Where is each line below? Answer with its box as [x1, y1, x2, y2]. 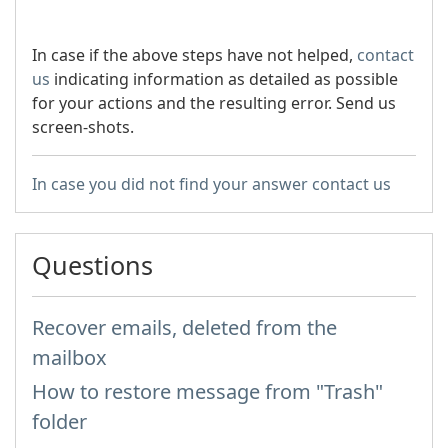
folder [32, 408, 87, 435]
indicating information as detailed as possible [50, 68, 398, 90]
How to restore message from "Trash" [32, 378, 383, 405]
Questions [32, 248, 153, 282]
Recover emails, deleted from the [32, 314, 337, 341]
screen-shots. [32, 116, 134, 138]
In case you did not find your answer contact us [32, 173, 391, 195]
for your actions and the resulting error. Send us [32, 92, 396, 114]
